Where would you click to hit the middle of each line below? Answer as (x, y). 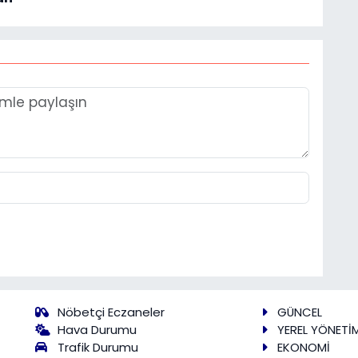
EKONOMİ (303, 347)
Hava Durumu (97, 329)
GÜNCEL (299, 312)
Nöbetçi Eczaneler (111, 312)
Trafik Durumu (98, 347)
